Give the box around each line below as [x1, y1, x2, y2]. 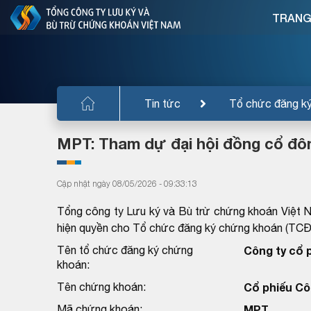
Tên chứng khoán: [57, 280, 146, 293]
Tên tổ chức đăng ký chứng [57, 243, 193, 256]
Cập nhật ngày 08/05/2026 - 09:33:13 [57, 178, 197, 189]
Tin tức [144, 96, 180, 110]
